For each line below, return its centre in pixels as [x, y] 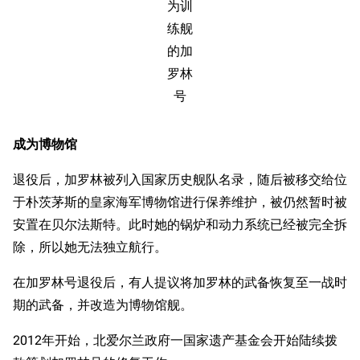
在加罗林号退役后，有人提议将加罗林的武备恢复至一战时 [180, 282]
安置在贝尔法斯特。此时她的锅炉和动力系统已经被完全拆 [180, 225]
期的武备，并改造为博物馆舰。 [103, 305]
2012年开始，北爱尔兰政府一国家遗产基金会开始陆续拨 [175, 340]
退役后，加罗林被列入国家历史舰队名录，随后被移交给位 [180, 180]
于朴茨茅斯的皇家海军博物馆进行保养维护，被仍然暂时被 [180, 202]
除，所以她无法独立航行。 [90, 247]
